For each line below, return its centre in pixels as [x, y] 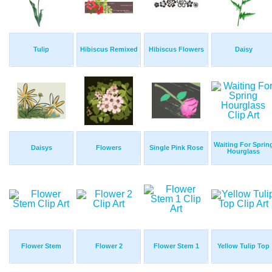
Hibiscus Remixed [109, 49]
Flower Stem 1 [176, 246]
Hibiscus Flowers [176, 49]
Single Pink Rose [176, 148]
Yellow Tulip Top [243, 246]
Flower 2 [109, 246]
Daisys [41, 148]
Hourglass [243, 151]
